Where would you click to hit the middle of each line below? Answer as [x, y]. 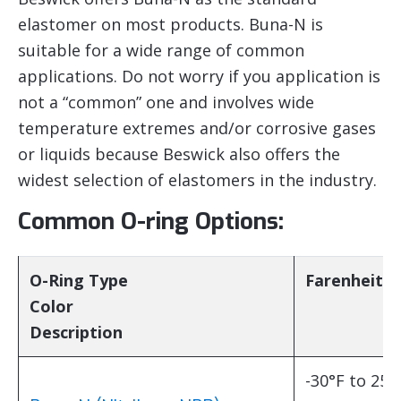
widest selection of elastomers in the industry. [197, 179]
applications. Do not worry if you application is [199, 76]
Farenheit [344, 280]
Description [76, 332]
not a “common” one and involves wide [166, 102]
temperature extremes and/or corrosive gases [197, 128]
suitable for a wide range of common [161, 50]
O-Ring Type [79, 280]
